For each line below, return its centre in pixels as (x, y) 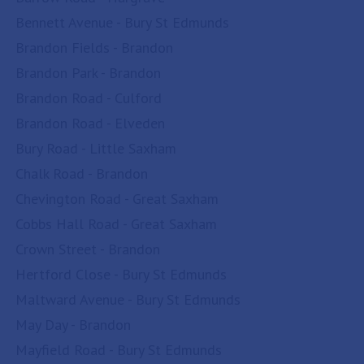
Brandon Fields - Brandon (94, 48)
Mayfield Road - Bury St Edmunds (119, 350)
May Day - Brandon (73, 325)
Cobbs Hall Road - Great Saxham (116, 224)
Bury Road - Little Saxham (96, 148)
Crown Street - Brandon (88, 249)
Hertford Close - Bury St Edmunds (121, 274)
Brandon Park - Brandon (88, 73)
